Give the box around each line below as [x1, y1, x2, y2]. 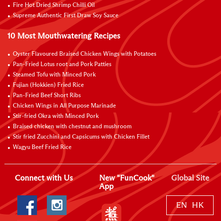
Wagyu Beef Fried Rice [13, 145, 72, 150]
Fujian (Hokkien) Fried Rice [13, 82, 84, 88]
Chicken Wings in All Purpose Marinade [13, 103, 116, 109]
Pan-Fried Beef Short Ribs [13, 93, 81, 99]
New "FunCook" [99, 174, 155, 182]
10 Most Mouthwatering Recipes [7, 32, 120, 40]
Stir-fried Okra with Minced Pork [13, 113, 99, 119]
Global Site [171, 174, 209, 182]
